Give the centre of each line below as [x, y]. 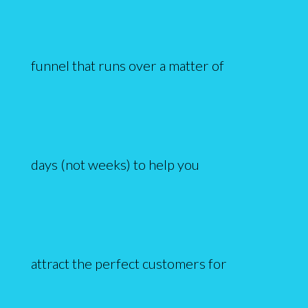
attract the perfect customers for [129, 263]
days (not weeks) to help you [115, 164]
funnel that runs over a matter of [127, 65]
